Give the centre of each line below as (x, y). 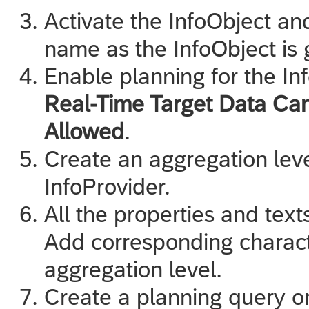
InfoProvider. (107, 186)
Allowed (84, 131)
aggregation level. (133, 269)
